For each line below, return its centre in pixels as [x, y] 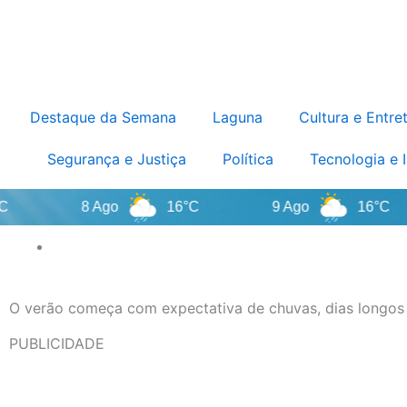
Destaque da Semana [103, 117]
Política [248, 159]
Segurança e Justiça [117, 159]
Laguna [238, 117]
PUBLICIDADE [57, 343]
